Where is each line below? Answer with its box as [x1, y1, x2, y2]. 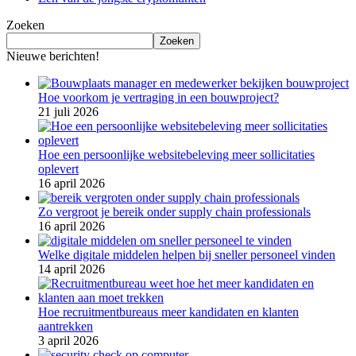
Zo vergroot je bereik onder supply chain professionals [38, 205, 311, 219]
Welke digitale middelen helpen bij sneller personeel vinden [38, 248, 335, 262]
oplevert [38, 162, 79, 176]
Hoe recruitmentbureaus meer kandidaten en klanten [38, 305, 299, 319]
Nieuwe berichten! [6, 49, 99, 64]
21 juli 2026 [38, 105, 99, 119]
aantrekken [38, 319, 93, 334]
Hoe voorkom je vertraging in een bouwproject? [38, 91, 279, 105]
